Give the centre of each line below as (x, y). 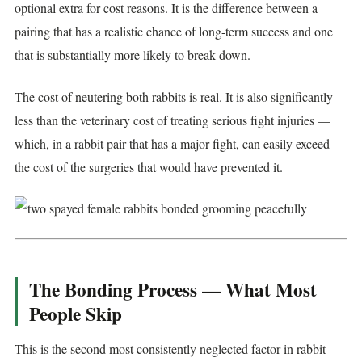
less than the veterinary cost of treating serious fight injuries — (173, 120)
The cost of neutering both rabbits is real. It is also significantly (174, 96)
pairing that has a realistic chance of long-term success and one (174, 32)
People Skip (76, 313)
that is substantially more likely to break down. (133, 55)
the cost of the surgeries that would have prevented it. (149, 166)
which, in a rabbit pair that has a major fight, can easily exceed (172, 143)
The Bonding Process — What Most (173, 289)
